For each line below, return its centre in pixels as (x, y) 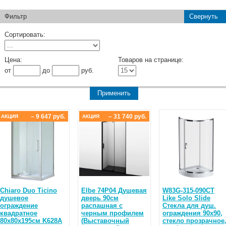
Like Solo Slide (186, 198)
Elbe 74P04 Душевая (114, 190)
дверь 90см (100, 198)
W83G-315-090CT (188, 190)
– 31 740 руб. (127, 116)
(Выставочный (105, 220)
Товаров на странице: (151, 60)
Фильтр (16, 16)
